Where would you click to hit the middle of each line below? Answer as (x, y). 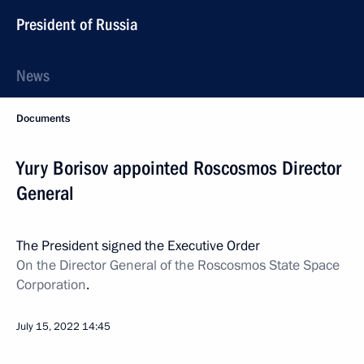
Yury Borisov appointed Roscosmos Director (179, 168)
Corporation (51, 285)
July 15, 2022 (48, 327)
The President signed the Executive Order (138, 246)
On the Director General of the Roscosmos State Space (178, 265)
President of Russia (77, 24)
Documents (43, 119)
